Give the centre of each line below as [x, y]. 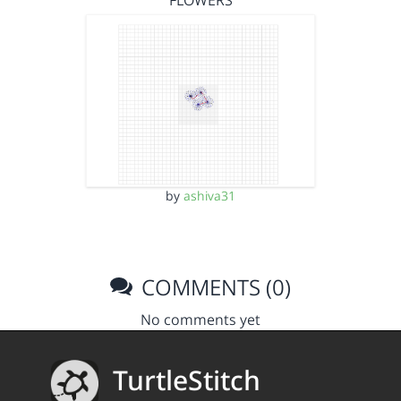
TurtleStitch [187, 380]
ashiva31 [209, 195]
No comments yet [200, 319]
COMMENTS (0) [214, 286]
